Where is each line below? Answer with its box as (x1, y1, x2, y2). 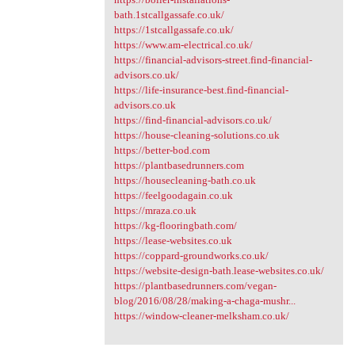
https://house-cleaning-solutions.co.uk (113, 128, 280, 141)
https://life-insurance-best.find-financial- (113, 83, 288, 96)
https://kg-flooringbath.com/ (113, 219, 237, 231)
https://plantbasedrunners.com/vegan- (113, 279, 277, 292)
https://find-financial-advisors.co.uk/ (113, 113, 272, 126)
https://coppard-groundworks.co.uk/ (113, 249, 269, 261)
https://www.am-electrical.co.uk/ (113, 38, 253, 51)
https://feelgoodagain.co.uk (113, 189, 233, 201)
